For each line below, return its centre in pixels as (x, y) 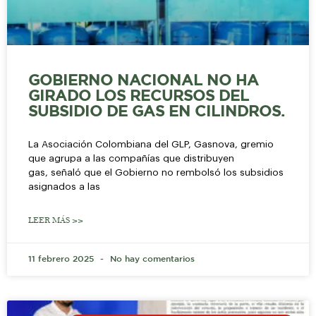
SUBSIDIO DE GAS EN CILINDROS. (157, 112)
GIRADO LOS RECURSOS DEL (139, 96)
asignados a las (64, 186)
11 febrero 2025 (62, 259)
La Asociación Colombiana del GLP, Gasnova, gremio (151, 144)
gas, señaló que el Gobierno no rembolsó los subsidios (156, 172)
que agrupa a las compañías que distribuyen (131, 158)
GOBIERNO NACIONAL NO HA (144, 81)
